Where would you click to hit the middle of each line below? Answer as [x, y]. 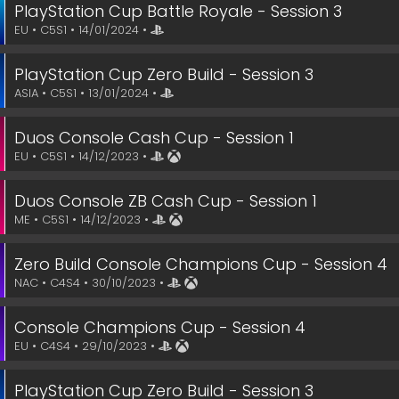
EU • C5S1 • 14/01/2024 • [82, 30]
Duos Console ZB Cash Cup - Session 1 [166, 201]
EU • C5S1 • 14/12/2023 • [82, 156]
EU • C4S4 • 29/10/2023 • [86, 346]
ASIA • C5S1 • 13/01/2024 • [87, 93]
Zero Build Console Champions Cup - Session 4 [201, 264]
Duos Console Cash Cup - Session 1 [154, 138]
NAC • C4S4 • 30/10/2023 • [91, 283]
